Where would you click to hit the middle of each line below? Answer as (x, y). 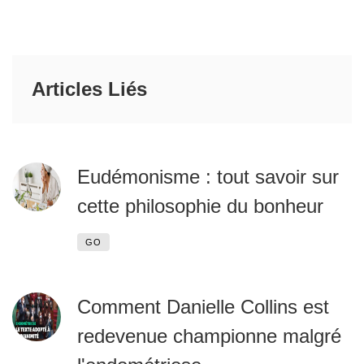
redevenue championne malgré (209, 336)
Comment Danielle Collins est (203, 307)
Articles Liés (89, 89)
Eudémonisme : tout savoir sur (208, 177)
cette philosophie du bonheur (200, 206)
